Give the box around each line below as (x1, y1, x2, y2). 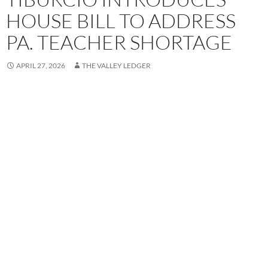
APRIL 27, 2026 (16, 61, 65, 71)
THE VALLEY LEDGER (82, 61, 151, 71)
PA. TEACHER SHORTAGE (6, 30, 232, 55)
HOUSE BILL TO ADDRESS (6, 8, 236, 33)
